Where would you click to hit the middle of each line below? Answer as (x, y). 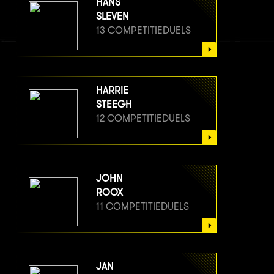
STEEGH (114, 104)
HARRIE (112, 90)
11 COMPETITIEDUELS (143, 206)
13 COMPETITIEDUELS (143, 30)
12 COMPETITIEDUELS (143, 118)
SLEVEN (113, 16)
